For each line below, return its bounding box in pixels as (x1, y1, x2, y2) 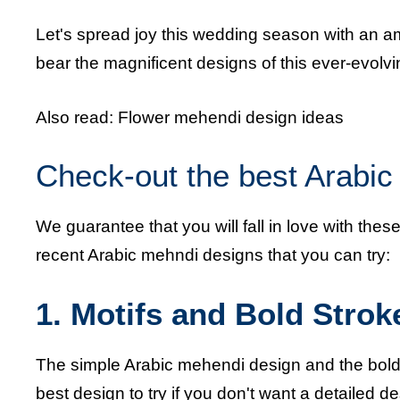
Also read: (36, 107, 118, 127)
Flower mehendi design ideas (118, 107, 344, 127)
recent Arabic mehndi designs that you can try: (36, 246, 390, 265)
